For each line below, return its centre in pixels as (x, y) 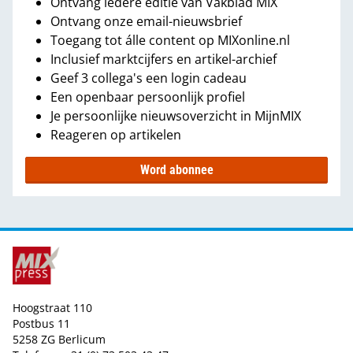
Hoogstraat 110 (52, 307)
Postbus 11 (41, 323)
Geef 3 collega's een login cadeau (149, 78)
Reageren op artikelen (116, 134)
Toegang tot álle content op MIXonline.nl (170, 40)
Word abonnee (176, 169)
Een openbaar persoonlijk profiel (148, 97)
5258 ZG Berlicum (59, 339)
